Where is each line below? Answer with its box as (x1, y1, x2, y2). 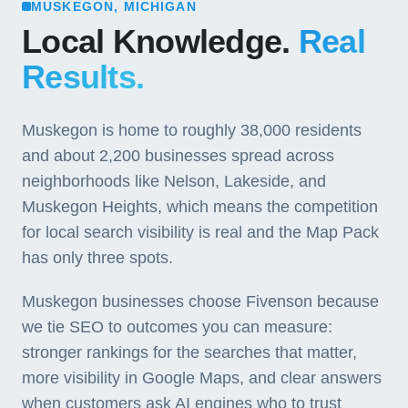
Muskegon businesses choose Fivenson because (22, 292, 379, 311)
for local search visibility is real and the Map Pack (22, 223, 379, 241)
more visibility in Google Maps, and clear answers (22, 369, 382, 387)
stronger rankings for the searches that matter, (22, 343, 357, 362)
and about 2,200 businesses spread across (22, 147, 334, 165)
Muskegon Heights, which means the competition (22, 198, 378, 216)
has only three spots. (22, 249, 173, 267)
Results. (22, 59, 145, 96)
